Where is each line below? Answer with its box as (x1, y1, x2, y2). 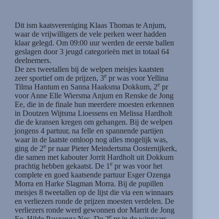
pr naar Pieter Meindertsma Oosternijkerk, (46, 144, 177, 153)
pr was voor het (112, 161, 162, 170)
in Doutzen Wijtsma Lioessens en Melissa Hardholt (15, 109, 172, 117)
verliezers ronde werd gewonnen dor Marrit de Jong (15, 205, 175, 214)
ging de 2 (15, 144, 44, 153)
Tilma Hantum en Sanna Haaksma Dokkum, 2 (15, 82, 157, 91)
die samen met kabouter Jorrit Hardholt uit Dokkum (15, 153, 174, 161)
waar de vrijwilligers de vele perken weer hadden (15, 29, 166, 38)
